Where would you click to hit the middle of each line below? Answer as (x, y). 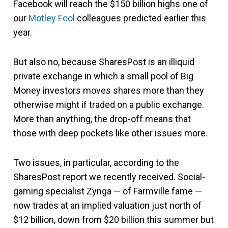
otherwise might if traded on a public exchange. (109, 105)
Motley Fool (52, 18)
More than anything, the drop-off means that (102, 119)
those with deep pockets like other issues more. (110, 133)
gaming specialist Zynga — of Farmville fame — (108, 191)
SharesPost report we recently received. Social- (109, 177)
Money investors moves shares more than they (109, 90)
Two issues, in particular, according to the (96, 163)
